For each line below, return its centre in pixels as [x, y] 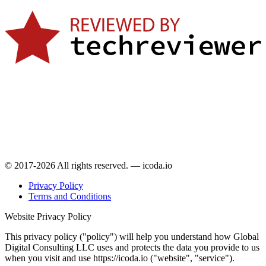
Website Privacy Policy [48, 216]
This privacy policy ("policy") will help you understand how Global [132, 236]
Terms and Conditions [70, 196]
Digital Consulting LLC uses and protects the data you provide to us [132, 247]
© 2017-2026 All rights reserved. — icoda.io [88, 165]
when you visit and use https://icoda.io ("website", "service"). [120, 258]
